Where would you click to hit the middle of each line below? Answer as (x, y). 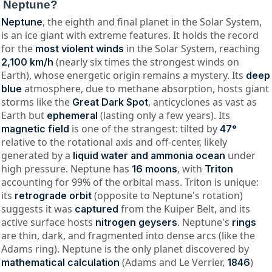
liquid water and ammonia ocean (149, 155)
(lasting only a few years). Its (164, 115)
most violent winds (79, 48)
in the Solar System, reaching (192, 48)
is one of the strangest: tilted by (144, 128)
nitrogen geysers (136, 222)
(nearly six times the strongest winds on (146, 62)
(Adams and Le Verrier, (173, 262)
